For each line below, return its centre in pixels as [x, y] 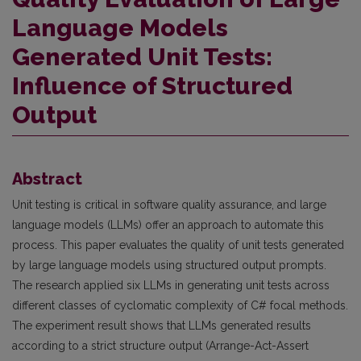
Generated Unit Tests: [142, 57]
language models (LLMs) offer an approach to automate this [168, 225]
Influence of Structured [152, 86]
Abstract [47, 179]
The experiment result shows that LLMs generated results [162, 326]
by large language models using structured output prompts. [169, 266]
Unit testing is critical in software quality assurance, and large [169, 205]
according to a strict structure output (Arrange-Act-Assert [160, 346]
